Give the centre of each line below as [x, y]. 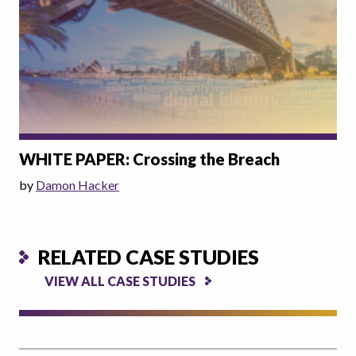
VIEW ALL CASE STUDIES [120, 281]
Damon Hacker [77, 184]
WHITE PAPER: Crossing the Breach [149, 159]
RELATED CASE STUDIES [149, 256]
